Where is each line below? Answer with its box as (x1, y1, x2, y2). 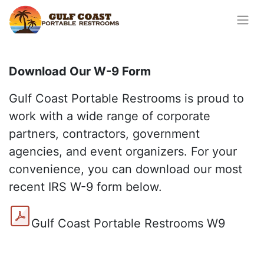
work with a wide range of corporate (9, 109, 210, 123)
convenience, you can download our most (9, 162, 242, 176)
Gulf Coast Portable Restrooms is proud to (9, 91, 244, 105)
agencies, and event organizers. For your (9, 144, 237, 159)
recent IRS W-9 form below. (9, 180, 162, 194)
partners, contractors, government (9, 127, 200, 141)
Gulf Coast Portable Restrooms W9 (31, 216, 225, 230)
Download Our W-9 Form (9, 64, 151, 78)
